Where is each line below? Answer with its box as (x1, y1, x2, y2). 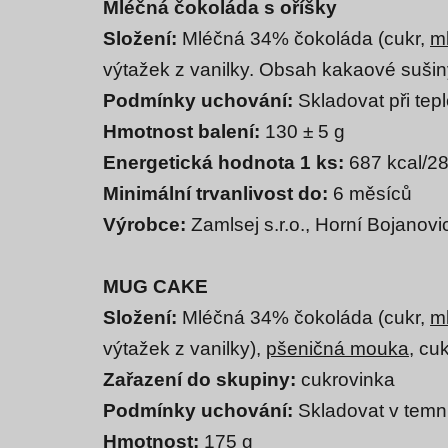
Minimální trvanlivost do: (103, 183, 333, 205)
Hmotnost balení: (103, 121, 265, 143)
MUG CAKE (103, 276, 208, 298)
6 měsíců (333, 183, 412, 205)
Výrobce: (103, 214, 191, 236)
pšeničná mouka (266, 338, 409, 360)
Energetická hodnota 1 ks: (103, 152, 349, 174)
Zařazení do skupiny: (103, 369, 296, 391)
